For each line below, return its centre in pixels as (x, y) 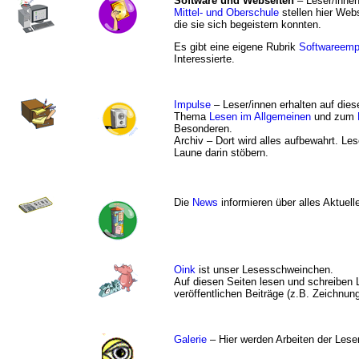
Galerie (190, 339)
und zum (334, 117)
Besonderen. (203, 129)
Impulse (192, 105)
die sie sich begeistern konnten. (248, 24)
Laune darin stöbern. (221, 153)
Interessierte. (204, 59)
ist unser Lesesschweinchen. (264, 270)
